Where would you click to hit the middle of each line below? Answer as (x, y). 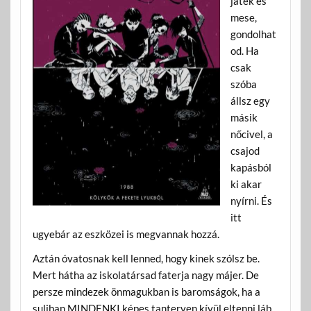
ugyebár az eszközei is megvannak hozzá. (126, 234)
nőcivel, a (251, 134)
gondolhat (253, 34)
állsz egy (250, 100)
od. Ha (244, 50)
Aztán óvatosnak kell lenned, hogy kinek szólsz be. (146, 258)
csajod (245, 150)
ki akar (246, 184)
